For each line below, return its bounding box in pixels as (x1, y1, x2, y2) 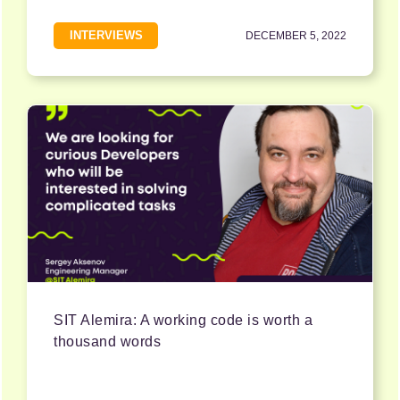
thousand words (54, 334, 161, 350)
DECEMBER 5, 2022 (246, 29, 346, 43)
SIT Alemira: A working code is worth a (54, 312, 312, 329)
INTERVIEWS (69, 29, 143, 43)
